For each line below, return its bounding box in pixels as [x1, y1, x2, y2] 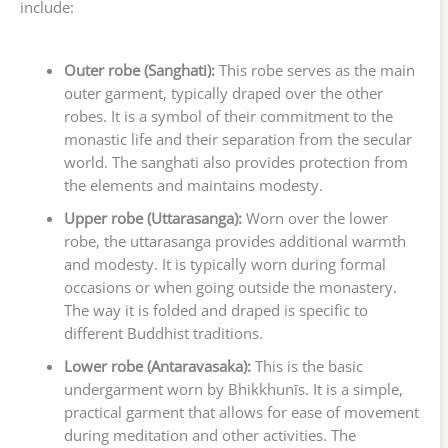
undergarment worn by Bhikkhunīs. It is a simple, [63, 379, 403, 400]
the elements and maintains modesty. [63, 175, 323, 196]
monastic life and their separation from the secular [63, 129, 412, 150]
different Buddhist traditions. [63, 323, 263, 344]
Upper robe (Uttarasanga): [63, 208, 242, 229]
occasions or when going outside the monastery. [63, 277, 397, 298]
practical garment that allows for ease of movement [63, 402, 419, 423]
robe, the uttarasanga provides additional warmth [63, 231, 406, 252]
